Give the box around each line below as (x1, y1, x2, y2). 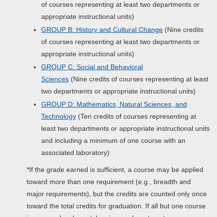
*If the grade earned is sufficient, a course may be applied (27, 166, 203, 173)
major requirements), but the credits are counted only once (27, 190, 207, 198)
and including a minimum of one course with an (41, 137, 186, 144)
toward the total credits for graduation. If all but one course (27, 202, 206, 210)
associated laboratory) (41, 149, 109, 156)
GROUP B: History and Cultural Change (41, 26, 163, 33)
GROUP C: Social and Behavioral (41, 63, 143, 71)
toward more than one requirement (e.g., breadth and (27, 178, 191, 186)
